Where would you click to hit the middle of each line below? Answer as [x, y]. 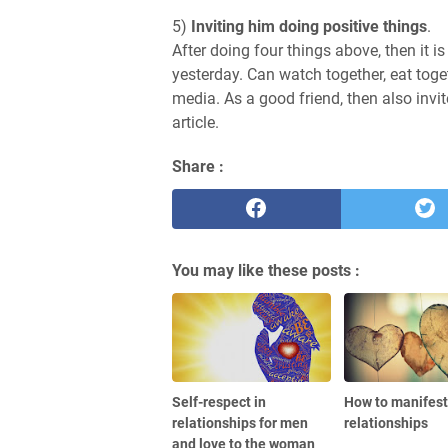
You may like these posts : [266, 270]
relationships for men [240, 423]
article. [195, 122]
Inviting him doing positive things [309, 26]
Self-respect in [219, 402]
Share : [198, 166]
